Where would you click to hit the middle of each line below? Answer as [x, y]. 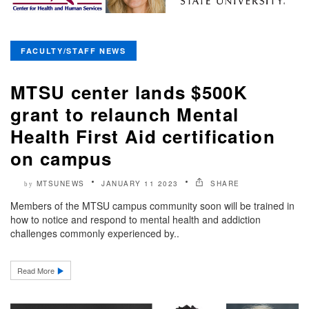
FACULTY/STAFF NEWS [73, 50]
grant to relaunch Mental [125, 114]
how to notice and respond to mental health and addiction [136, 219]
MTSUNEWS [60, 183]
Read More [37, 270]
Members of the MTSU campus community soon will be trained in [152, 205]
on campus [61, 158]
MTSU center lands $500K [129, 92]
